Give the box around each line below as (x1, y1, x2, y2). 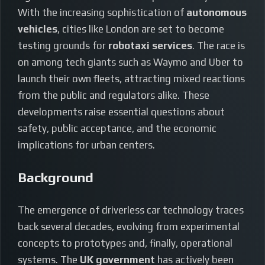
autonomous (186, 7, 247, 19)
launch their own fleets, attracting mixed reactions (18, 73, 245, 85)
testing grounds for (18, 40, 108, 52)
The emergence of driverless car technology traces (18, 204, 244, 216)
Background (18, 169, 93, 186)
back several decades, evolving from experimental (18, 221, 240, 233)
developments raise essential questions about (18, 106, 225, 118)
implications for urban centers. (18, 139, 155, 151)
